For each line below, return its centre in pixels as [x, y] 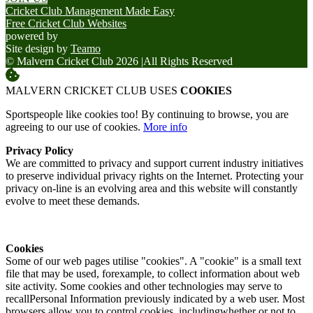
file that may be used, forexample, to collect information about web [153, 274]
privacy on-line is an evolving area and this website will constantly [152, 189]
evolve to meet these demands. [73, 201]
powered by [32, 36]
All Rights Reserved [188, 61]
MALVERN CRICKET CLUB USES [93, 91]
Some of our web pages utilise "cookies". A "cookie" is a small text [153, 261]
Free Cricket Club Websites [66, 24]
